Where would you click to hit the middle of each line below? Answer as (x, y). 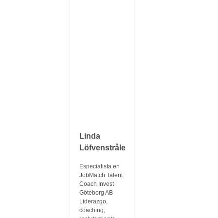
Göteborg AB (96, 193)
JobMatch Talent (101, 175)
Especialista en (100, 166)
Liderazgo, (94, 201)
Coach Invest (97, 184)
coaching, (92, 210)
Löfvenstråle (103, 148)
